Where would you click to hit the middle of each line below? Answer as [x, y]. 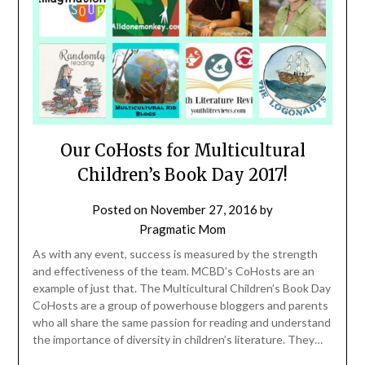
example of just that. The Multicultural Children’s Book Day [181, 288]
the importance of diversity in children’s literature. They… [177, 339]
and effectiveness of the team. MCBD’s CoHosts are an [173, 270]
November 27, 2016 [204, 209]
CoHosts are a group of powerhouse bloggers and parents [180, 305]
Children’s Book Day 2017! [182, 174]
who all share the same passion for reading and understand [181, 322]
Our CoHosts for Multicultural [182, 150]
